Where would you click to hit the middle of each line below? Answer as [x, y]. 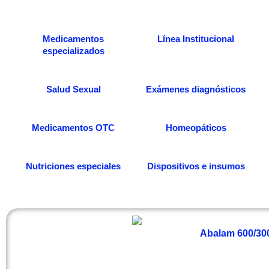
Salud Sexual [73, 89]
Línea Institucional [196, 38]
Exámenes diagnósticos [196, 89]
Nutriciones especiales [73, 166]
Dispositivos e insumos [196, 166]
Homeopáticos [196, 127]
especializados [73, 50]
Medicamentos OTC [73, 127]
